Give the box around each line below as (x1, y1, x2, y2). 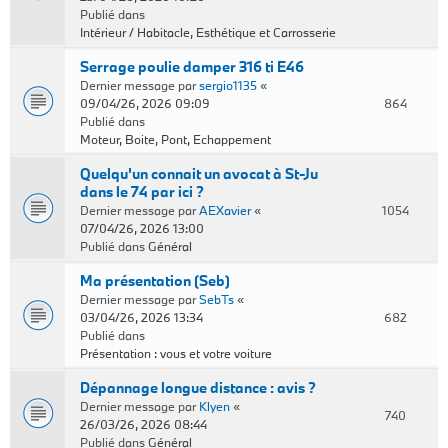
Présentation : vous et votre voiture (80, 345, 272, 361)
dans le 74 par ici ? (80, 182, 204, 201)
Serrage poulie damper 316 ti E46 (80, 57, 304, 76)
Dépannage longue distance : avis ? (80, 378, 316, 397)
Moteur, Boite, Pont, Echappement (80, 131, 271, 147)
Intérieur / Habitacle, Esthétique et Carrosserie (80, 24, 336, 40)
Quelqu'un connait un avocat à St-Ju (80, 164, 318, 183)
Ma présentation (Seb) (80, 271, 230, 290)
